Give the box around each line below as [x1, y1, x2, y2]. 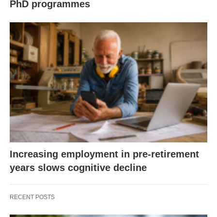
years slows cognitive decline [10, 162, 147, 173]
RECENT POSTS [10, 194, 55, 201]
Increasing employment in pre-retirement [10, 149, 199, 160]
